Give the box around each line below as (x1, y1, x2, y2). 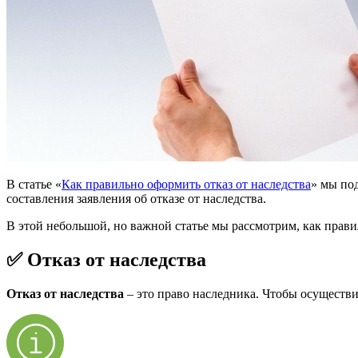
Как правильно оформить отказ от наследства (62, 177, 311, 191)
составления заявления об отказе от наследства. (6, 191, 266, 205)
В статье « (6, 177, 62, 191)
